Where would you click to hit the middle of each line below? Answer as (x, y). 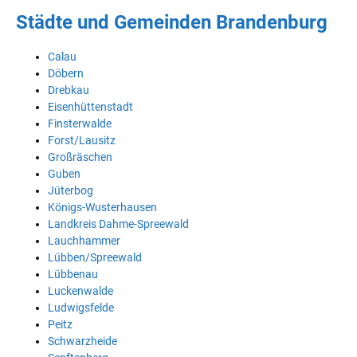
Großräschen (80, 157)
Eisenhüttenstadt (90, 106)
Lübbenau (73, 274)
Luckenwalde (80, 290)
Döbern (66, 73)
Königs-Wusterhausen (102, 207)
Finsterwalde (80, 123)
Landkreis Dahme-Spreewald (118, 224)
